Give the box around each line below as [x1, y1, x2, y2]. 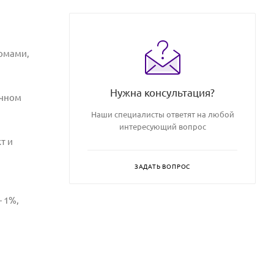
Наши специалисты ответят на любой [91, 109, 234, 119]
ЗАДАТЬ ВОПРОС [134, 163, 191, 170]
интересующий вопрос [119, 122, 206, 131]
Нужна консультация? [110, 86, 215, 98]
